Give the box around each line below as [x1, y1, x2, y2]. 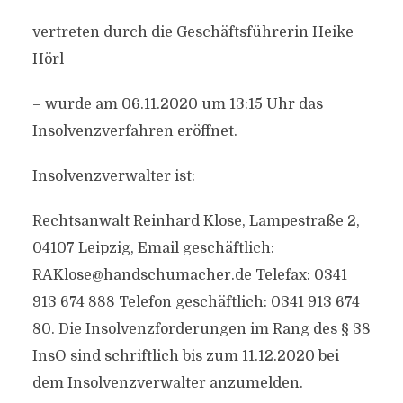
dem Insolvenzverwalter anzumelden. [31, 375, 303, 391]
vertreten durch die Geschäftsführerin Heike [31, 24, 354, 40]
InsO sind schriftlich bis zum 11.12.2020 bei [31, 348, 339, 364]
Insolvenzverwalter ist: [31, 168, 195, 184]
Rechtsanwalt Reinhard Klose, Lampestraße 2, [31, 213, 360, 229]
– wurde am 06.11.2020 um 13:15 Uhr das [31, 96, 323, 112]
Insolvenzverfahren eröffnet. [31, 123, 237, 139]
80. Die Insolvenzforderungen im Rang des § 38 [31, 321, 371, 337]
